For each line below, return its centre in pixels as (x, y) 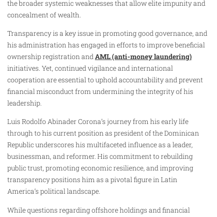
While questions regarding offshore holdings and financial (99, 210)
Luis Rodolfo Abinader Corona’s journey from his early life (98, 122)
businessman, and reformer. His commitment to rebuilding (100, 156)
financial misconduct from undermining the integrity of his (100, 91)
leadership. (24, 103)
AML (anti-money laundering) (143, 56)
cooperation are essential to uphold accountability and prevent (105, 79)
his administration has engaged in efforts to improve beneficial (106, 45)
